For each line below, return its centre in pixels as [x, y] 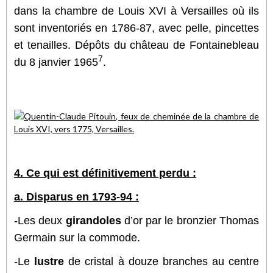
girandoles [93, 220]
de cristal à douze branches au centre [161, 261]
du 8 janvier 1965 [56, 62]
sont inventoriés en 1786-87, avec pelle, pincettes [136, 28]
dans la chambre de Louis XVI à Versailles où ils [136, 11]
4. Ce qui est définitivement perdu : [105, 173]
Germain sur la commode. [77, 237]
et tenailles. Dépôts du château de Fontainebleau [136, 45]
